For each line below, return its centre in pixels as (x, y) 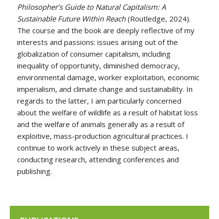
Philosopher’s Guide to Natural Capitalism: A (91, 7)
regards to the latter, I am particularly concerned (99, 100)
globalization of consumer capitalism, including (94, 54)
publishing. (34, 171)
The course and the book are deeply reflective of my (106, 30)
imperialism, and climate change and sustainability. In (105, 89)
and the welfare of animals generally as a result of (101, 124)
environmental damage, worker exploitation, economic (108, 77)
